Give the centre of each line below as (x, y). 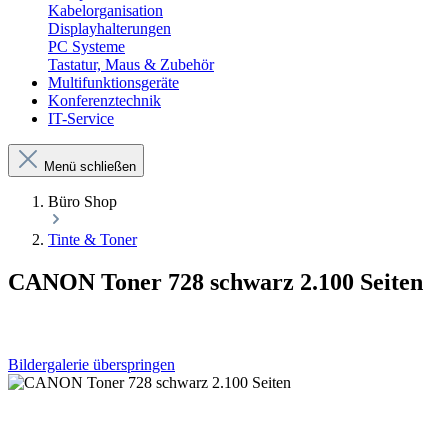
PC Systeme (86, 46)
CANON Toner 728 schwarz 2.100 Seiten (215, 281)
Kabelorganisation (105, 10)
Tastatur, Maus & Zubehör (131, 64)
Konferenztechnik (104, 100)
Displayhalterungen (109, 28)
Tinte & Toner (92, 239)
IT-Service (81, 118)
